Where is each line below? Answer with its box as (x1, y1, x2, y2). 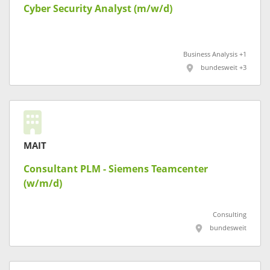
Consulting (213, 211, 246, 219)
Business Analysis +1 (183, 50, 246, 58)
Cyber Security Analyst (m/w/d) (24, 2, 172, 14)
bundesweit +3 (201, 63, 246, 72)
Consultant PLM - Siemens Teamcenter (24, 163, 208, 175)
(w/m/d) (24, 178, 62, 190)
